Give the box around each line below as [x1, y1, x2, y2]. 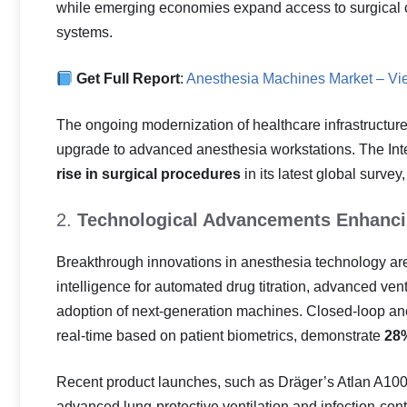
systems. [56, 25, 113, 40]
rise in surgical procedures [56, 166, 241, 182]
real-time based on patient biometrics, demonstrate [56, 328, 384, 343]
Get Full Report [76, 71, 181, 86]
